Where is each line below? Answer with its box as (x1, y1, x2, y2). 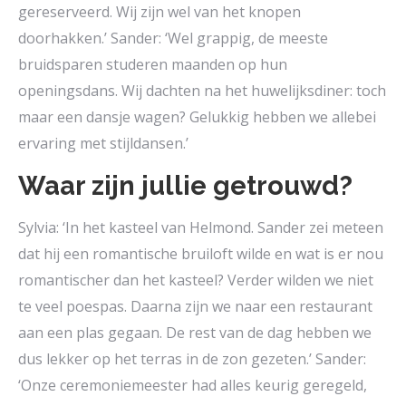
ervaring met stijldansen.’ (18, 133, 188, 154)
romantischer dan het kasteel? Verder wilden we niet (18, 270, 373, 291)
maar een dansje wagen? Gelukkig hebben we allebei (18, 107, 376, 128)
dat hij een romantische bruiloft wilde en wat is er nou (18, 244, 383, 265)
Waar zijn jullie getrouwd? (18, 170, 353, 202)
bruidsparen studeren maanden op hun (18, 54, 287, 75)
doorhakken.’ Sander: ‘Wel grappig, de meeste (18, 28, 328, 49)
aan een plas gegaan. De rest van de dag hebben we (18, 323, 372, 343)
